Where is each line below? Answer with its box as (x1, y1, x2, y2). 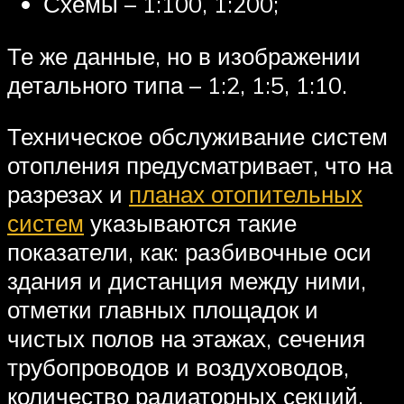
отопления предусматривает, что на (7, 151, 392, 180)
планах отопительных (129, 179, 363, 209)
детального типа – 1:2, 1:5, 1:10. (7, 69, 347, 99)
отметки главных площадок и (7, 295, 318, 325)
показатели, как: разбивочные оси (7, 237, 372, 267)
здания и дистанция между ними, (7, 266, 366, 296)
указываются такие (84, 208, 297, 238)
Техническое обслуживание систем (7, 122, 388, 151)
